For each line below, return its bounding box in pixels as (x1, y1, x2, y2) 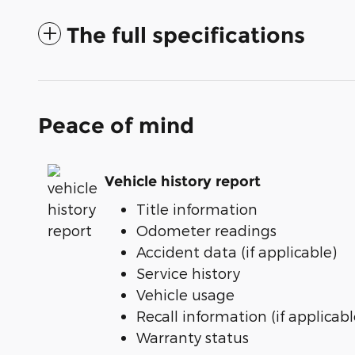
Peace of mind (38, 113, 194, 139)
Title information (136, 200, 258, 218)
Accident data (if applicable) (136, 243, 337, 261)
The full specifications (67, 22, 305, 49)
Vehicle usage (136, 286, 235, 303)
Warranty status (136, 329, 249, 346)
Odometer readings (136, 222, 277, 239)
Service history (136, 265, 240, 282)
